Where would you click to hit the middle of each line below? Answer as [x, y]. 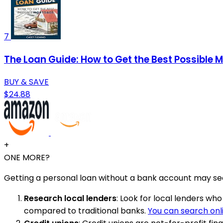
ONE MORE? [27, 158]
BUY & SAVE [26, 82]
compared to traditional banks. [86, 211]
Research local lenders [70, 199]
